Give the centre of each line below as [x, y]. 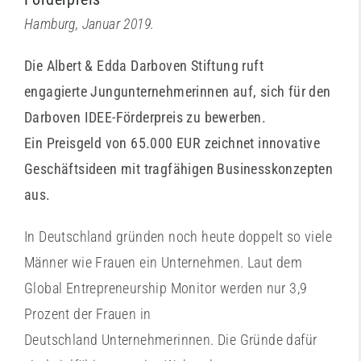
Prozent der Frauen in [88, 314]
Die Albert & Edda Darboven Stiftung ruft [144, 66]
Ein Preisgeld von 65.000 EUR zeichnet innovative [172, 143]
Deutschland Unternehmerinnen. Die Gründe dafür [171, 340]
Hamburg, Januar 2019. [89, 24]
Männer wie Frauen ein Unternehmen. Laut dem [164, 262]
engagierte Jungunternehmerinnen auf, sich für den [178, 91]
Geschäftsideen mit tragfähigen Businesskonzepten [179, 169]
